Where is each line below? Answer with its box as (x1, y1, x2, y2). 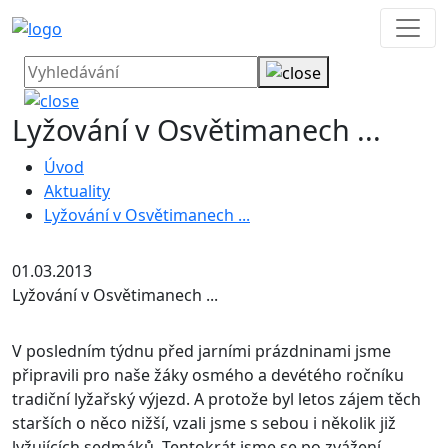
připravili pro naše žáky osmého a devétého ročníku (12, 364, 404, 387)
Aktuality (44, 180, 110, 203)
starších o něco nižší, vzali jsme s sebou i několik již (12, 412, 396, 435)
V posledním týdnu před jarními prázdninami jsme (12, 340, 391, 363)
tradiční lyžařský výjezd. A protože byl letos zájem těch (12, 388, 421, 411)
